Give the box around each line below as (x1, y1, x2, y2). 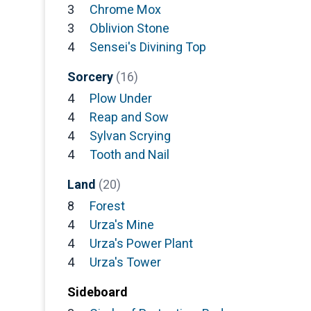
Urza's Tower (90, 255, 161, 270)
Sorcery (67, 69, 116, 85)
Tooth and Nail (90, 147, 169, 162)
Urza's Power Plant (90, 236, 193, 251)
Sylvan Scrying (90, 128, 171, 144)
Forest (90, 199, 125, 214)
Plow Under (90, 91, 152, 106)
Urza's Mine (90, 217, 154, 233)
